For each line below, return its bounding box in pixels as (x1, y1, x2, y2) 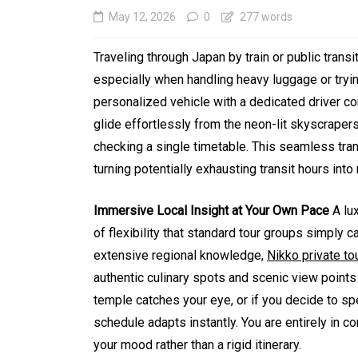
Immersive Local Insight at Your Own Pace (93, 203, 329, 219)
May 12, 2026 (109, 10, 176, 24)
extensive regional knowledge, (93, 248, 267, 264)
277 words (237, 10, 292, 24)
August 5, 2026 (181, 316, 257, 329)
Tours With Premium (169, 257, 343, 276)
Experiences (169, 283, 268, 303)
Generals (184, 194, 229, 208)
